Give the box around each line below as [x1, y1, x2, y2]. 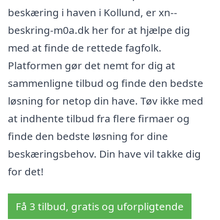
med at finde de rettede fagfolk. [8, 40, 162, 55]
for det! [8, 164, 44, 178]
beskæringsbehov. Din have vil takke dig [8, 146, 201, 161]
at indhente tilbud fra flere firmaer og [8, 111, 190, 125]
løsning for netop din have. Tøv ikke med [8, 93, 203, 108]
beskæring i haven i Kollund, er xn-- [8, 5, 177, 19]
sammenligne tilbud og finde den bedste [8, 76, 203, 90]
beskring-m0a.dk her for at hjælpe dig [8, 23, 190, 37]
